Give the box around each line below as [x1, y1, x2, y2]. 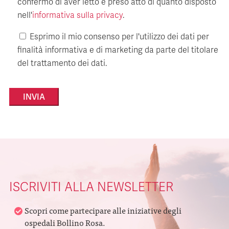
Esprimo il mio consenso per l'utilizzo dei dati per [30, 32, 209, 42]
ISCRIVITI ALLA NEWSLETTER [9, 180, 173, 195]
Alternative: [9, 113, 52, 124]
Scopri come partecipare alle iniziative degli [25, 203, 181, 217]
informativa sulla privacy [32, 10, 123, 21]
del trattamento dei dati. [17, 58, 107, 69]
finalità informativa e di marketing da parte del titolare [17, 45, 218, 56]
